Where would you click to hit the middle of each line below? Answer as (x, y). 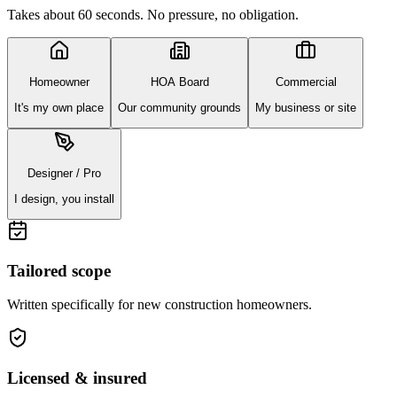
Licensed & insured (77, 378)
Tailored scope (59, 270)
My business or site (306, 107)
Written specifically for (72, 305)
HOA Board (179, 82)
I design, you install (64, 198)
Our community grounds (179, 107)
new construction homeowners (223, 305)
